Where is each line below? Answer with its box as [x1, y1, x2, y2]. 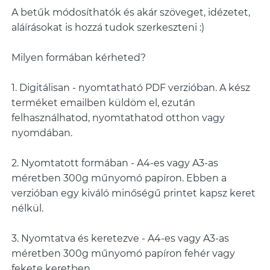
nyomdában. [11, 127, 72, 139]
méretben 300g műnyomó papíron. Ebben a [11, 172, 227, 184]
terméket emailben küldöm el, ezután [11, 97, 195, 108]
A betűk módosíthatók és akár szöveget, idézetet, [11, 7, 250, 18]
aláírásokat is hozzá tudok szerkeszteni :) [11, 22, 204, 33]
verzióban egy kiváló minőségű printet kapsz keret [11, 187, 256, 199]
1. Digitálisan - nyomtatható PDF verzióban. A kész [11, 82, 250, 93]
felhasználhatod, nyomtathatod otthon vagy [11, 112, 225, 124]
